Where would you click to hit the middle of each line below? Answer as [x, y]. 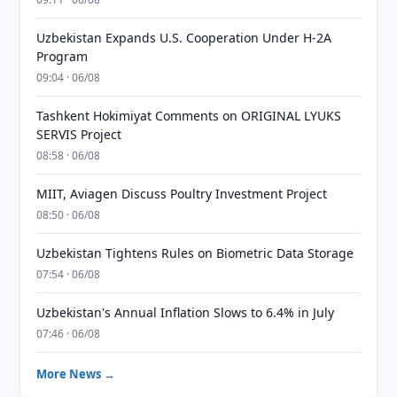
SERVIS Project [79, 134]
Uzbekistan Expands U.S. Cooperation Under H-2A [184, 38]
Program [62, 56]
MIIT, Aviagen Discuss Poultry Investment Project [182, 194]
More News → [76, 374]
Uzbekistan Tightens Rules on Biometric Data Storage [195, 253]
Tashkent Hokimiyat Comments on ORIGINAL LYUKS [189, 116]
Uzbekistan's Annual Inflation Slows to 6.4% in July [186, 312]
